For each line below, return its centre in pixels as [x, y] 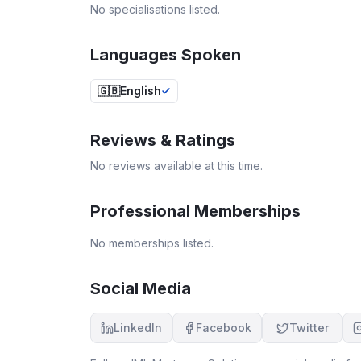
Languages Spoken [166, 54]
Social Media [141, 288]
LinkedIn [138, 327]
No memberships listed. [152, 243]
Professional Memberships [195, 211]
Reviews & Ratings [163, 140]
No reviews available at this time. [176, 165]
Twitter [309, 327]
